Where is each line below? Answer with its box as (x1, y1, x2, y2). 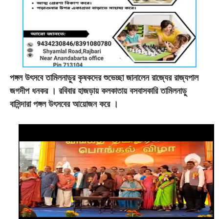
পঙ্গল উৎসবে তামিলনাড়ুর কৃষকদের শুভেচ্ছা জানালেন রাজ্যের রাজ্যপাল (10, 72, 198, 83)
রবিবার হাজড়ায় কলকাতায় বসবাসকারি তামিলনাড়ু (59, 86, 187, 96)
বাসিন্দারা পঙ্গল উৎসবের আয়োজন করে (10, 99, 112, 109)
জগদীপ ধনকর (10, 86, 50, 96)
